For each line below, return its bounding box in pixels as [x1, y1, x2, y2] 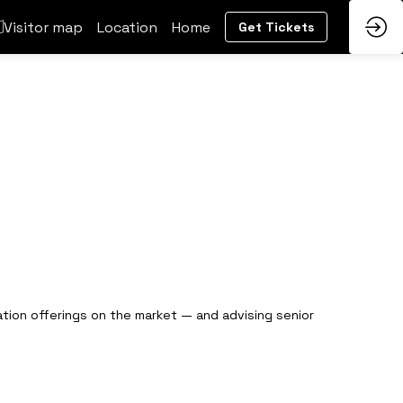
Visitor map [4, 17, 83, 37]
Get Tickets [238, 19, 314, 35]
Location [97, 17, 157, 37]
